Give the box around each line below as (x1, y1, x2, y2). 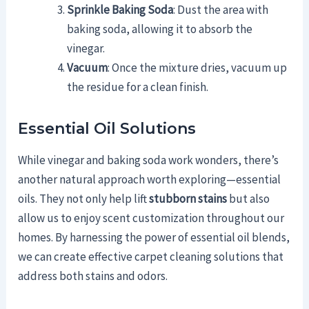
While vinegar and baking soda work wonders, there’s (18, 152, 279, 168)
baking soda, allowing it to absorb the (67, 21, 253, 37)
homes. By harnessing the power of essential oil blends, (18, 229, 290, 245)
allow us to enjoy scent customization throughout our (18, 210, 285, 226)
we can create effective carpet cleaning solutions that (18, 248, 284, 264)
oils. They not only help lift (18, 190, 150, 206)
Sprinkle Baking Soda (67, 2, 174, 18)
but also (227, 190, 270, 206)
